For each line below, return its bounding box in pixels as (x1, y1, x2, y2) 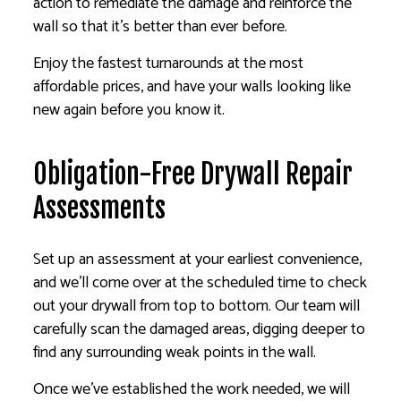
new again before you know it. (33, 97, 226, 124)
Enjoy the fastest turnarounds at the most (33, 50, 304, 78)
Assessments (33, 192, 166, 226)
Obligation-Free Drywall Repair (33, 158, 354, 192)
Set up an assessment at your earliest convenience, (33, 246, 363, 274)
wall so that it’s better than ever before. (33, 13, 288, 41)
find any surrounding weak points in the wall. (33, 339, 317, 367)
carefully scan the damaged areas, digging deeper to (33, 316, 366, 344)
